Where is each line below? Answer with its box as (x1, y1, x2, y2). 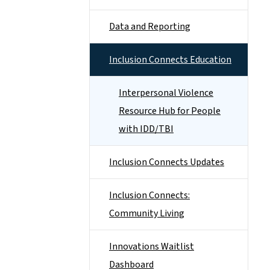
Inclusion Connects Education (109, 53, 231, 66)
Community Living (109, 207, 184, 220)
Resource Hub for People (119, 104, 221, 118)
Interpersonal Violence (119, 86, 213, 99)
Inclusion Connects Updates (109, 155, 224, 169)
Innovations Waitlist (109, 240, 194, 253)
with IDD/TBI (119, 122, 174, 136)
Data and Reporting (109, 20, 190, 33)
